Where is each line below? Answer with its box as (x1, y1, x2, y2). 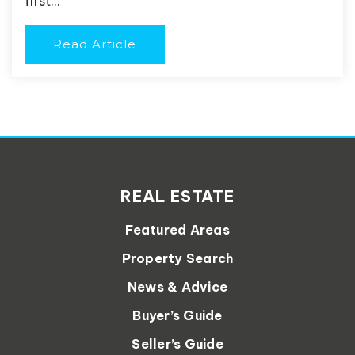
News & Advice (127, 279, 228, 296)
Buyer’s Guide (132, 307, 223, 324)
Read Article (53, 36, 136, 52)
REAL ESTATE (120, 186, 235, 207)
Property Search (121, 250, 234, 267)
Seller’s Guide (132, 336, 223, 353)
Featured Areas (125, 222, 230, 239)
